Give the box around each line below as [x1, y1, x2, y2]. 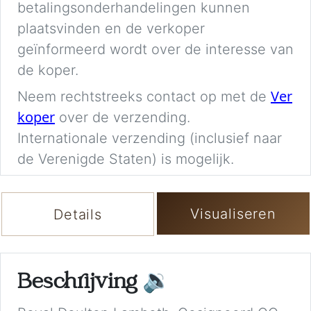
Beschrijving [17, 271, 142, 295]
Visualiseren [190, 205, 276, 222]
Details [53, 205, 102, 223]
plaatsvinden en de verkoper [17, 20, 205, 37]
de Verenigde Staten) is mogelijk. [17, 151, 234, 168]
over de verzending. [55, 109, 190, 126]
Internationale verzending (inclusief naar [17, 130, 282, 147]
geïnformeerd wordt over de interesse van [17, 41, 294, 58]
